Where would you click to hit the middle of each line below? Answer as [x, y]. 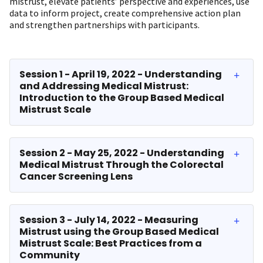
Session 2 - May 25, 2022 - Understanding [122, 153]
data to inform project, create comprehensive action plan [125, 13]
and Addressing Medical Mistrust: [104, 86]
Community [50, 255]
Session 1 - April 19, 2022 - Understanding [121, 74]
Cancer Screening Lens [76, 176]
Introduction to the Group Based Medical [122, 98]
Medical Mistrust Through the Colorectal [122, 165]
